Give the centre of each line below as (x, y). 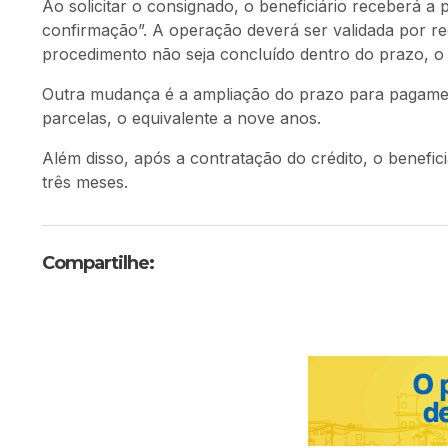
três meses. (85, 182)
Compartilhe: (98, 263)
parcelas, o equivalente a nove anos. (181, 118)
